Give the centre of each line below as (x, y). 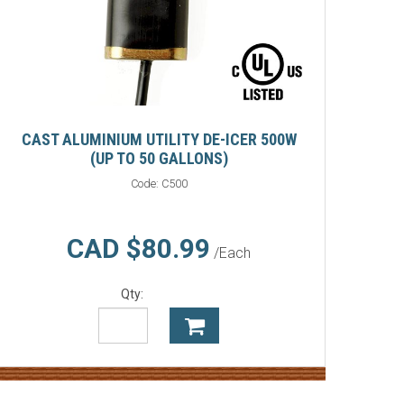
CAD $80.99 (138, 249)
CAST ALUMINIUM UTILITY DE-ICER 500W (159, 140)
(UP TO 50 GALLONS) (159, 159)
